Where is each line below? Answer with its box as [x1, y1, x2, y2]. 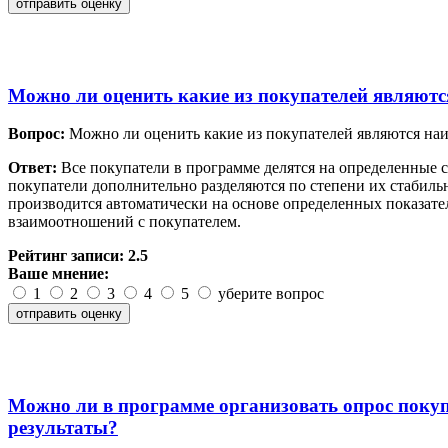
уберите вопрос [214, 285, 324, 303]
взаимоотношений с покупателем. [8, 213, 241, 231]
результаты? [8, 417, 118, 439]
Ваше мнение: [8, 265, 109, 283]
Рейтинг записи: [8, 247, 128, 265]
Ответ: [8, 159, 57, 177]
